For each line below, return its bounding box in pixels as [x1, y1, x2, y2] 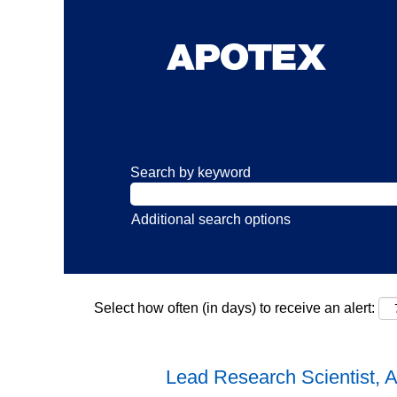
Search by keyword [130, 164, 251, 180]
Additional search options [131, 211, 291, 227]
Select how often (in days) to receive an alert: [94, 300, 375, 315]
